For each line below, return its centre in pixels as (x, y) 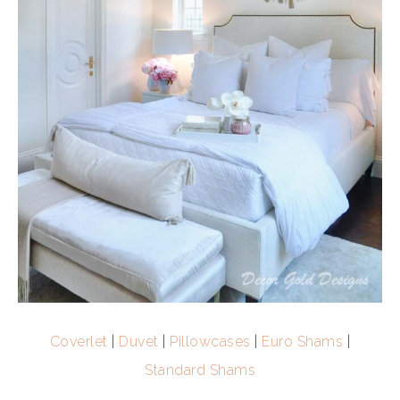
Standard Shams (200, 370)
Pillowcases (210, 341)
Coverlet (79, 341)
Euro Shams (303, 341)
